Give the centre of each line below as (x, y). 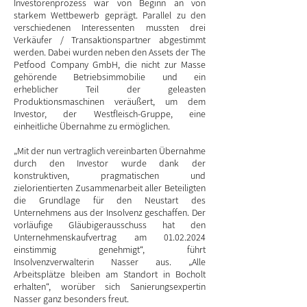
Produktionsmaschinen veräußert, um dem (110, 101)
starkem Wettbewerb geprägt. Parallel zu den (110, 15)
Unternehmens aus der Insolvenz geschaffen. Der (110, 212)
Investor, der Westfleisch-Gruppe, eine (110, 114)
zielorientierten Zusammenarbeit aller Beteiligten (110, 188)
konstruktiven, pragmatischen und (110, 175)
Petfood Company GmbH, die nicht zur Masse (110, 64)
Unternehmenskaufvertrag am (89, 237)
